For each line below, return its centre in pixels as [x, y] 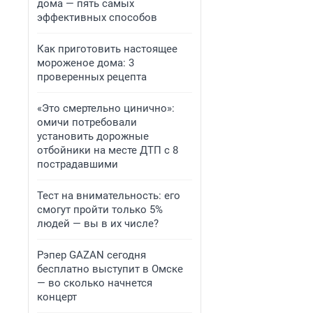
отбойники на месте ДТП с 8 [108, 150]
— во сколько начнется [95, 283]
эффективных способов [97, 17]
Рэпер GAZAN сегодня [92, 255]
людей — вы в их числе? [98, 224]
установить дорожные [93, 136]
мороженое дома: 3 [86, 63]
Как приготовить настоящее [107, 49]
